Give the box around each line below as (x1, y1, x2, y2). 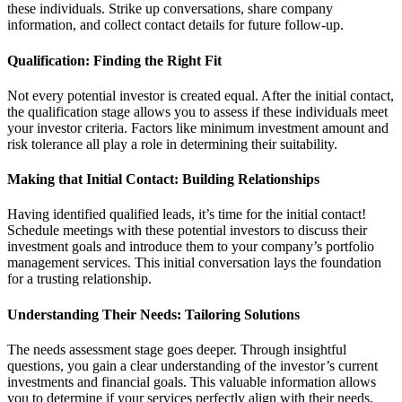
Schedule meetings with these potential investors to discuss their (7, 223, 367, 239)
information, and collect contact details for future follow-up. (7, 17, 344, 33)
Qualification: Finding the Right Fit (7, 52, 222, 68)
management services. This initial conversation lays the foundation (7, 255, 381, 271)
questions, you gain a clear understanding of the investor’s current (7, 357, 378, 373)
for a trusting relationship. (7, 271, 152, 287)
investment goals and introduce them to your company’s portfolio (7, 239, 374, 255)
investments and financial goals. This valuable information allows (7, 373, 376, 389)
